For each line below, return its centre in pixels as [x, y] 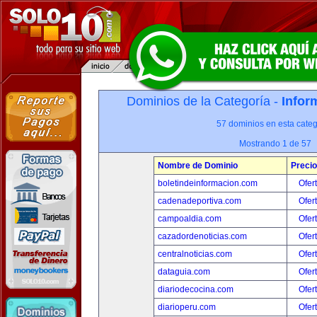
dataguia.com [184, 272]
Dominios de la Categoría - [204, 101]
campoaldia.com [190, 219]
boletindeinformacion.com [208, 183]
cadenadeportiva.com [200, 201]
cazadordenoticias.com [202, 236]
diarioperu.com [187, 307]
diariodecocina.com [196, 289]
